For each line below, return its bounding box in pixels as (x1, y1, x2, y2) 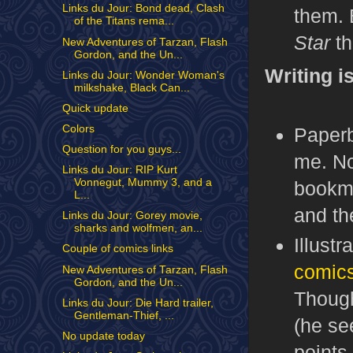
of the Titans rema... (73, 15, 174, 28)
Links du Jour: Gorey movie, (61, 210, 203, 222)
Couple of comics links (61, 243, 173, 255)
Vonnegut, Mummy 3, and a (73, 176, 212, 189)
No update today (61, 329, 145, 342)
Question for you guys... (61, 143, 181, 155)
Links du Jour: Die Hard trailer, (61, 296, 214, 309)
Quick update (61, 102, 128, 114)
